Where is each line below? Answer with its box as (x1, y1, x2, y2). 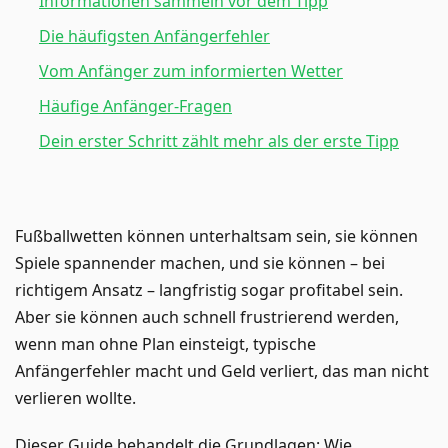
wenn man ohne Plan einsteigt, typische (15, 332, 316, 355)
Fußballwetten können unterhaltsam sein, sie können (15, 224, 418, 247)
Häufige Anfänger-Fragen (39, 94, 232, 117)
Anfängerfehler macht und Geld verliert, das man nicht (15, 359, 429, 382)
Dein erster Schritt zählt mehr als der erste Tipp (39, 129, 399, 152)
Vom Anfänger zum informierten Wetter (39, 59, 343, 82)
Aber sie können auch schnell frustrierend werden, (15, 305, 399, 328)
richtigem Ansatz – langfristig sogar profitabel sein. (15, 278, 403, 301)
